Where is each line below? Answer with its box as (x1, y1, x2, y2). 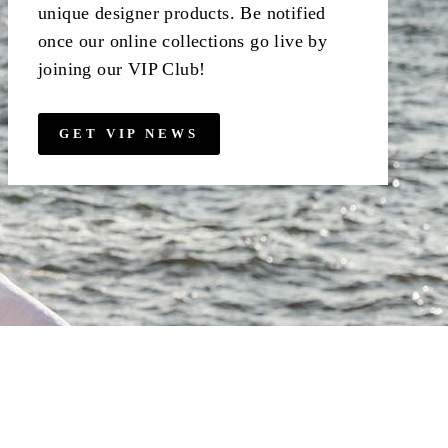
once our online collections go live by (38, 31, 328, 52)
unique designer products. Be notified (38, 3, 326, 24)
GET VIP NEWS (59, 126, 199, 142)
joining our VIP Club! (38, 59, 206, 80)
